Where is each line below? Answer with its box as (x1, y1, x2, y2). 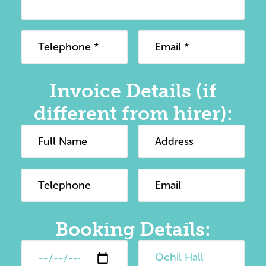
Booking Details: (55, 218, 211, 240)
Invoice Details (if (49, 80, 217, 102)
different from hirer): (33, 102, 233, 125)
